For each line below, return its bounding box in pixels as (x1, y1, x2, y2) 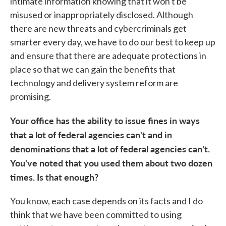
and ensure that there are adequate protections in (10, 50, 206, 61)
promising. (10, 91, 51, 102)
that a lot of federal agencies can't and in (10, 128, 172, 141)
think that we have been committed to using (10, 209, 182, 220)
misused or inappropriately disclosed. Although (10, 9, 193, 20)
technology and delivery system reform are (10, 77, 178, 88)
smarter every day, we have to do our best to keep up (10, 36, 215, 47)
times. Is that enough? (10, 171, 98, 183)
